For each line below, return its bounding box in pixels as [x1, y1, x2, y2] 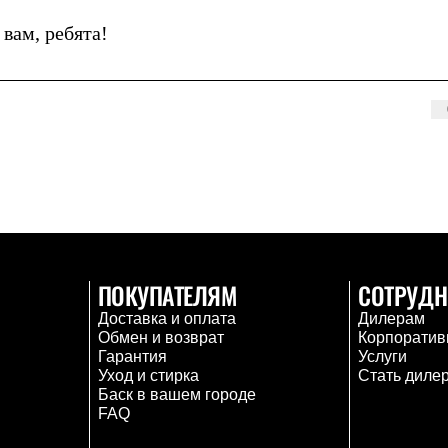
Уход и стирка [97, 367, 199, 384]
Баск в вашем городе [97, 386, 256, 403]
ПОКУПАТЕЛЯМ [97, 277, 237, 313]
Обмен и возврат [97, 329, 224, 346]
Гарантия [97, 348, 167, 365]
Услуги [358, 348, 408, 365]
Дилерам [358, 310, 426, 327]
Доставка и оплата [97, 310, 236, 327]
